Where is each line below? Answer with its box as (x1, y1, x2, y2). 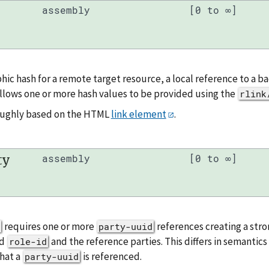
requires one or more (2, 220, 96, 234)
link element (110, 107, 166, 121)
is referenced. (80, 250, 142, 264)
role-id (8, 235, 47, 248)
